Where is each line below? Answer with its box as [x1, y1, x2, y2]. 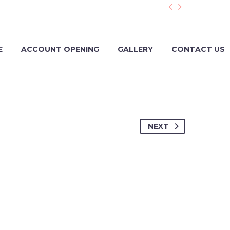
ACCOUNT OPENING [21, 45, 99, 54]
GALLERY [118, 45, 153, 54]
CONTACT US [171, 45, 225, 54]
